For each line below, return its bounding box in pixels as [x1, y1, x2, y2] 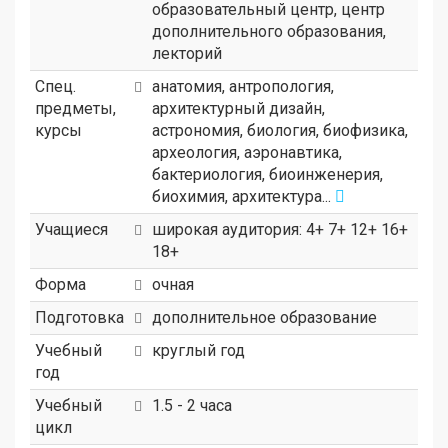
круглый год [152, 340, 245, 360]
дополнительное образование [152, 307, 377, 327]
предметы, [35, 98, 116, 118]
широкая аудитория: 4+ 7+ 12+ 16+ [152, 219, 408, 239]
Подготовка [35, 307, 124, 327]
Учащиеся [35, 219, 108, 239]
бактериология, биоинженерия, [152, 164, 383, 184]
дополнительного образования [152, 21, 383, 41]
